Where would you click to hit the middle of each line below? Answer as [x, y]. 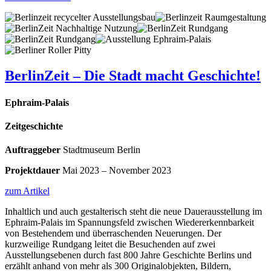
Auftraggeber [33, 150]
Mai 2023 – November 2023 [116, 171]
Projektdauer [32, 171]
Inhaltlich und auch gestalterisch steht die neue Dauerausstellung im [133, 212]
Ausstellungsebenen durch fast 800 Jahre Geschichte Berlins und [128, 255]
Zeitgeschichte [34, 126]
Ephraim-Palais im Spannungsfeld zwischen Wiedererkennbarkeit [129, 223]
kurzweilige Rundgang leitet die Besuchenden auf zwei [110, 244]
